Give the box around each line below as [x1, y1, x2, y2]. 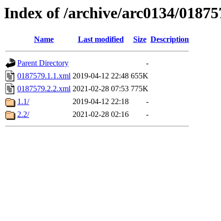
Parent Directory [17, 59, 69, 68]
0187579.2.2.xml [17, 84, 71, 93]
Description [150, 35, 189, 44]
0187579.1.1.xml [17, 72, 71, 80]
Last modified [77, 35, 124, 44]
